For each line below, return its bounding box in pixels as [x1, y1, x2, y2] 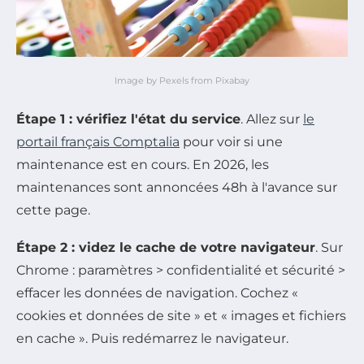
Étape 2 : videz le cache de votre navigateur [16, 240, 315, 256]
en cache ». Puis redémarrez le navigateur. [16, 331, 288, 347]
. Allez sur [240, 111, 303, 128]
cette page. [16, 202, 90, 219]
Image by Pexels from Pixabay [115, 75, 249, 87]
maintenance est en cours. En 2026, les [16, 157, 269, 173]
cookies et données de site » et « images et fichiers [16, 308, 346, 324]
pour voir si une [180, 134, 283, 150]
